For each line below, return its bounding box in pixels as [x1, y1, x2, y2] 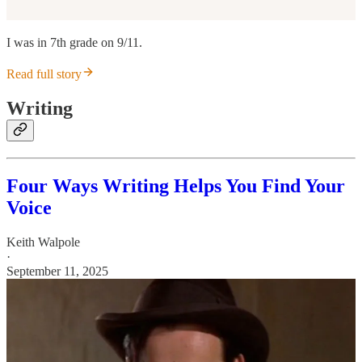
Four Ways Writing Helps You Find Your [6, 175, 345, 197]
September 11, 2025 [6, 264, 108, 279]
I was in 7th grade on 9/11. [6, 36, 142, 50]
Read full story [6, 67, 82, 82]
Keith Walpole [6, 235, 80, 250]
